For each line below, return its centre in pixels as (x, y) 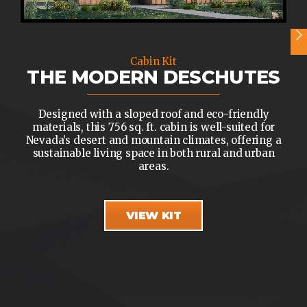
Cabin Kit (153, 61)
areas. (153, 166)
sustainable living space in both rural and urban (153, 153)
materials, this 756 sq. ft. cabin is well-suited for (153, 127)
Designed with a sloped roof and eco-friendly (153, 114)
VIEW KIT (153, 216)
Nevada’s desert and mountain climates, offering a (153, 140)
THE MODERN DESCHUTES (153, 77)
